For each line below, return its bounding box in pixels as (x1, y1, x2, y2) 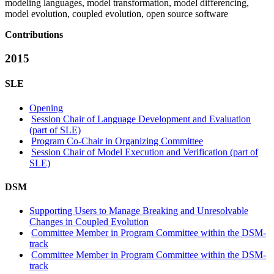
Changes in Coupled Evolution (29, 217, 149, 228)
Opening (29, 102, 63, 113)
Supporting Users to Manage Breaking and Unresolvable (29, 206, 248, 217)
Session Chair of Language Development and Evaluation (31, 113, 251, 124)
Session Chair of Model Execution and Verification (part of (31, 146, 259, 157)
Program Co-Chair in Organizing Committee (31, 135, 204, 146)
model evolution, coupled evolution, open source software (5, 9, 228, 20)
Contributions (5, 29, 63, 40)
